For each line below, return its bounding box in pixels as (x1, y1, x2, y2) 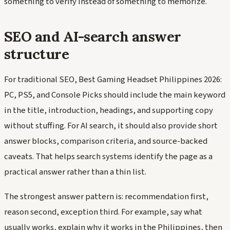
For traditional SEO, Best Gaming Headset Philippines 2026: (4, 73, 222, 86)
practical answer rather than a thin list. (4, 166, 146, 178)
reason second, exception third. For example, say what (4, 205, 202, 218)
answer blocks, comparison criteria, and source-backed (4, 135, 207, 147)
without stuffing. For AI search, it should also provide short (4, 120, 218, 132)
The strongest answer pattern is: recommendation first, (4, 190, 208, 203)
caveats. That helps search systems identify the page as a (4, 150, 213, 163)
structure (4, 45, 69, 64)
